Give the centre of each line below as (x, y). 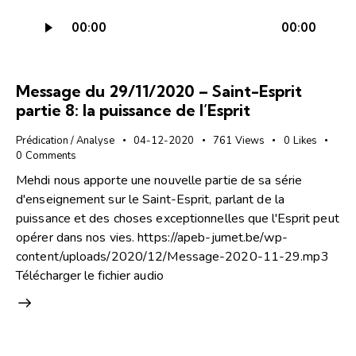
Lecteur (52, 12)
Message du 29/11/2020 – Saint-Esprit (159, 91)
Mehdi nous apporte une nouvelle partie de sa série (159, 181)
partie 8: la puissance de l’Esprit (133, 110)
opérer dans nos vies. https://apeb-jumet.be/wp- (152, 238)
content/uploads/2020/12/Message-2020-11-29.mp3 (172, 257)
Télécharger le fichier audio (90, 276)
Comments (50, 155)
